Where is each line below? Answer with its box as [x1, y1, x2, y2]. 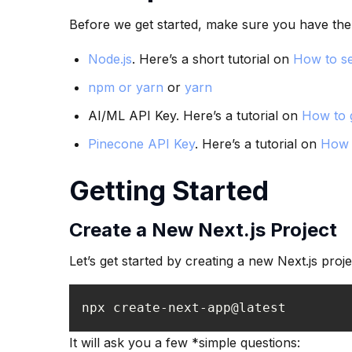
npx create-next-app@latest [82, 300, 286, 316]
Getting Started [69, 174, 269, 207]
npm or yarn [88, 79, 163, 96]
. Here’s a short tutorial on [132, 51, 293, 68]
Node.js [88, 51, 132, 68]
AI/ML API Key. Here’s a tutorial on [88, 108, 302, 124]
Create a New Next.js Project [69, 218, 337, 242]
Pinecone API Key [88, 136, 195, 152]
